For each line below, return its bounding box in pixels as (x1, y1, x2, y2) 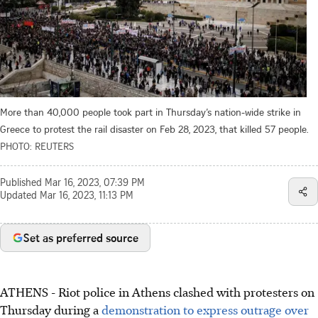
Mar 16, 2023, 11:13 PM (40, 191, 133, 202)
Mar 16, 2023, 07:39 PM (45, 178, 145, 189)
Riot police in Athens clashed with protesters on (58, 283, 314, 300)
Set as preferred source (23, 229, 138, 246)
